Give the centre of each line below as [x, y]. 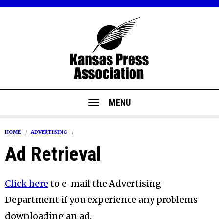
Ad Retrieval [53, 154]
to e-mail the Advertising [105, 184]
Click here [27, 184]
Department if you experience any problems [101, 200]
